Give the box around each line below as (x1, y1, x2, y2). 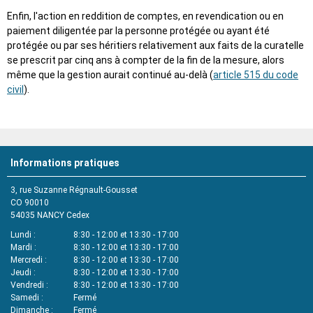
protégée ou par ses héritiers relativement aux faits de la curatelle (7, 40, 304, 52)
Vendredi (10, 280, 44, 291)
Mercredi (10, 255, 43, 265)
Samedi (10, 293, 39, 303)
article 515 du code (213, 69, 298, 81)
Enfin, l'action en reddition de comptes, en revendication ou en (7, 10, 284, 22)
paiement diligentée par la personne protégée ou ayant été (7, 25, 270, 37)
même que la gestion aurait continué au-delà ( (7, 69, 213, 81)
